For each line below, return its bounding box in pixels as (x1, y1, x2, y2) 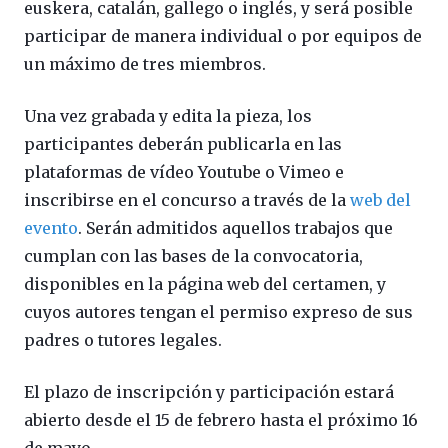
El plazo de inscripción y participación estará (24, 381, 394, 402)
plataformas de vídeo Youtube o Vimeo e (24, 161, 344, 182)
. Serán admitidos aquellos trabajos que (78, 217, 393, 238)
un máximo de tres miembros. (24, 53, 266, 74)
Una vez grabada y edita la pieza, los (24, 105, 312, 126)
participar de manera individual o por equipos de (24, 25, 422, 46)
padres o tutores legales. (24, 329, 222, 350)
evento (24, 217, 78, 238)
